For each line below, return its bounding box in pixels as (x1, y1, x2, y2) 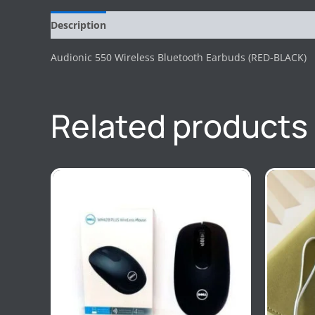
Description (51, 18, 106, 32)
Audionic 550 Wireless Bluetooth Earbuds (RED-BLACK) (51, 50, 307, 64)
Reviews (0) (119, 18, 174, 32)
